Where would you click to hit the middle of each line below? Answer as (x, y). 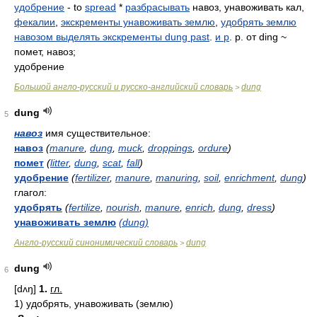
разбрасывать (157, 7)
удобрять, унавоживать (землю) (100, 304)
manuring (177, 178)
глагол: (30, 192)
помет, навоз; (45, 52)
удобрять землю (259, 22)
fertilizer (92, 178)
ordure (213, 148)
